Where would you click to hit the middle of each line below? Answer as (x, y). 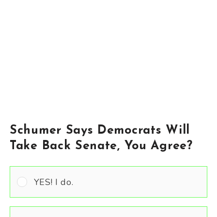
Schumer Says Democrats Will (100, 131)
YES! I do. (54, 182)
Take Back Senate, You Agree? (105, 146)
